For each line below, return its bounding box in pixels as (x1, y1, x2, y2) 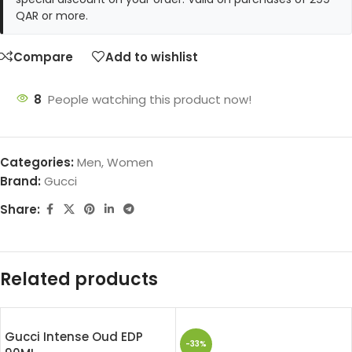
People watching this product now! (48, 91, 251, 108)
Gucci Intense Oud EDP (5, 328, 143, 345)
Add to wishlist (105, 48, 198, 65)
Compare (13, 48, 73, 65)
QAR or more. (16, 8, 88, 24)
